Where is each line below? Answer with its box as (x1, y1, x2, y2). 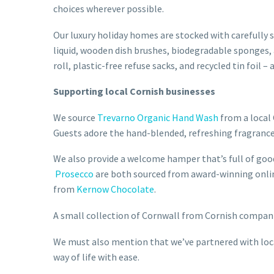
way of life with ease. (53, 250, 139, 263)
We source (53, 111, 97, 124)
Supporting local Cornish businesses (53, 85, 215, 98)
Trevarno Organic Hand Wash (97, 111, 218, 124)
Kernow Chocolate (76, 183, 154, 196)
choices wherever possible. (53, 2, 164, 15)
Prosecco (55, 168, 94, 180)
